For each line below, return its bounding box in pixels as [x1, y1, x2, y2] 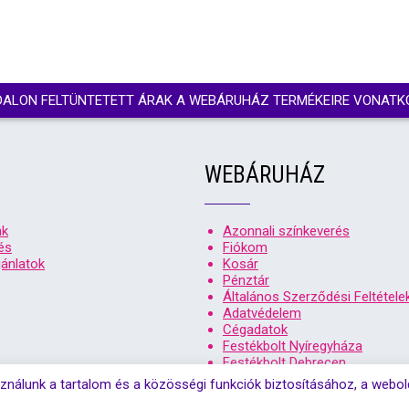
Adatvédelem [223, 305, 301, 321]
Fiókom [223, 239, 267, 256]
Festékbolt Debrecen [223, 354, 346, 371]
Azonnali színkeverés [223, 223, 350, 239]
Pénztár [223, 272, 269, 288]
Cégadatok [223, 321, 288, 338]
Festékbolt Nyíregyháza [223, 338, 362, 354]
